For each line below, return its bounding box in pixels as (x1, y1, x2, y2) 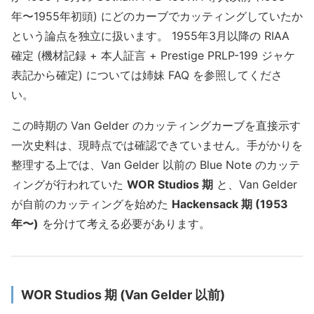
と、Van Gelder (213, 177, 297, 192)
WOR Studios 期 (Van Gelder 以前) (20, 287, 225, 302)
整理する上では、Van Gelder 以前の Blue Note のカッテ (11, 158, 300, 172)
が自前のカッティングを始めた (11, 197, 172, 212)
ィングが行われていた (11, 177, 127, 192)
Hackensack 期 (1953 (172, 197, 288, 212)
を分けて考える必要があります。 (39, 217, 210, 231)
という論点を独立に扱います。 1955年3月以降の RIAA (11, 29, 289, 43)
